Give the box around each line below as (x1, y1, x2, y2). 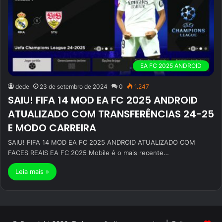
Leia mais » (15, 167, 49, 176)
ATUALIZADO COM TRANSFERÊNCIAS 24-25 (8, 107, 214, 121)
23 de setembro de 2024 (40, 83, 108, 91)
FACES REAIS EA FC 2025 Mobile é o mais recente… (8, 149, 169, 157)
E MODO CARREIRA (8, 121, 96, 135)
